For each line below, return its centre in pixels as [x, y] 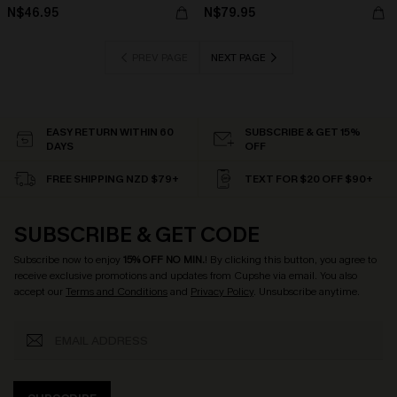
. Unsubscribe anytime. [307, 292]
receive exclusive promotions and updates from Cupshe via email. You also [186, 276]
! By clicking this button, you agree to [291, 260]
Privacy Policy [222, 292]
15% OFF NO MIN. [164, 260]
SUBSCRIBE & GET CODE [137, 235]
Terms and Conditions [117, 292]
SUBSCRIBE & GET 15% [303, 132]
